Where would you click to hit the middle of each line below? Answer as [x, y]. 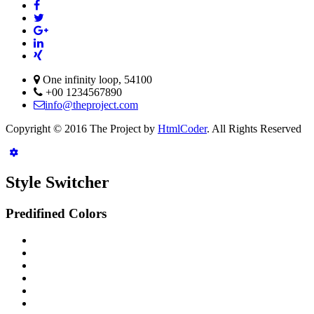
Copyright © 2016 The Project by [82, 128]
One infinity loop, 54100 [96, 79]
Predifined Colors [56, 213]
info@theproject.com [91, 104]
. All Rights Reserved [254, 128]
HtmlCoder [182, 128]
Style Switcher [57, 182]
